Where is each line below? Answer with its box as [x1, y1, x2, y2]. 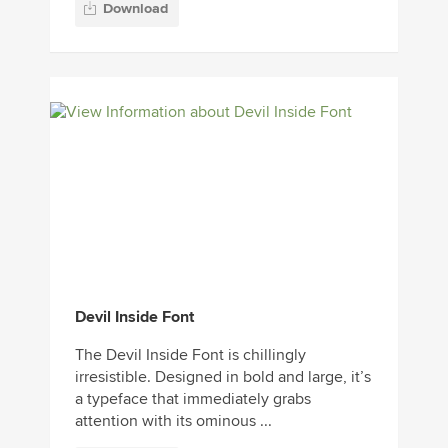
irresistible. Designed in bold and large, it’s [75, 367, 371, 388]
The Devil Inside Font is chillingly [75, 345, 306, 366]
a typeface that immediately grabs [75, 389, 311, 410]
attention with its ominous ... [75, 411, 272, 432]
